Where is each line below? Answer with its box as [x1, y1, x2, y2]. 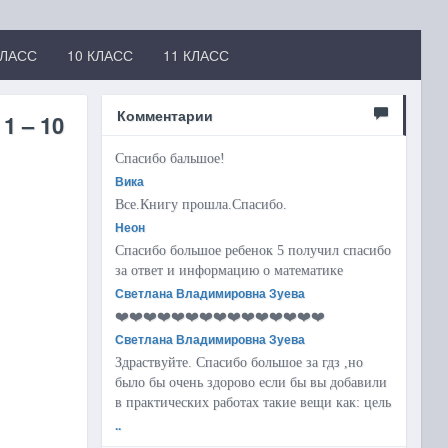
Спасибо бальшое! [115, 151, 226, 166]
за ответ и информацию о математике [115, 263, 344, 278]
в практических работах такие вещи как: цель [115, 395, 392, 410]
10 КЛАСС [66, 45, 133, 65]
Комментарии [117, 105, 214, 125]
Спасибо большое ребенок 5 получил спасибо [115, 243, 392, 258]
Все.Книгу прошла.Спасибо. [115, 197, 288, 212]
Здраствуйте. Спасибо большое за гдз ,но [115, 355, 364, 370]
